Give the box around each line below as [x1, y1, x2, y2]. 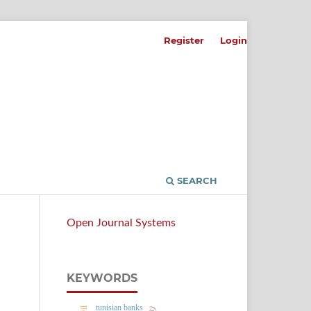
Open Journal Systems [67, 217, 176, 228]
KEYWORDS [67, 271, 137, 285]
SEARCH [174, 174, 217, 186]
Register [164, 34, 205, 46]
